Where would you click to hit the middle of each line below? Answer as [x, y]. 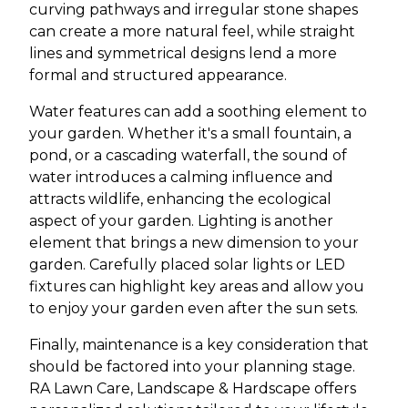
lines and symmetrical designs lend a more [183, 53]
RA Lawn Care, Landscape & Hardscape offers [193, 388]
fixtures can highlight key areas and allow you [197, 286]
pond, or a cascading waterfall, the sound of [188, 155]
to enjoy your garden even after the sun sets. [194, 308]
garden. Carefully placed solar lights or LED [187, 264]
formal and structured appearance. [158, 75]
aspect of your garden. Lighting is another [181, 220]
